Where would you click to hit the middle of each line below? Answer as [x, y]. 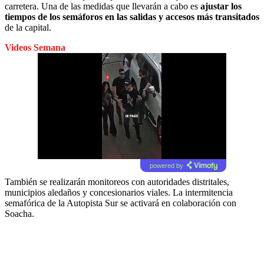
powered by [166, 165]
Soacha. [19, 213]
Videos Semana [35, 47]
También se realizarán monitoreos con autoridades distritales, [117, 181]
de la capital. [28, 27]
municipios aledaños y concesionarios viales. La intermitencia [119, 192]
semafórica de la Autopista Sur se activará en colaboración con [121, 203]
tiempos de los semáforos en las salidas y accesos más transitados [132, 16]
